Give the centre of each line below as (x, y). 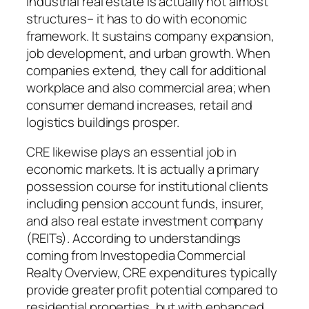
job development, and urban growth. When (149, 53)
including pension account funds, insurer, (145, 204)
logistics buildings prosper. (103, 122)
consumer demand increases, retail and (140, 104)
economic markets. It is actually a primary (143, 169)
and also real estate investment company (145, 221)
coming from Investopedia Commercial (136, 256)
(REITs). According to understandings (134, 238)
